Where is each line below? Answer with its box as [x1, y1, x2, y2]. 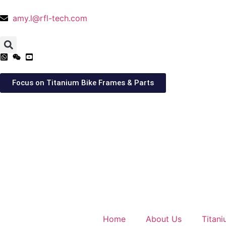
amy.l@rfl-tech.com [13, 13, 87, 23]
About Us [145, 214, 182, 224]
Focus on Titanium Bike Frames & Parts [12, 78, 154, 87]
